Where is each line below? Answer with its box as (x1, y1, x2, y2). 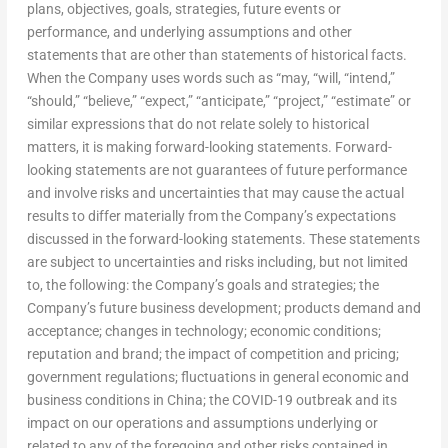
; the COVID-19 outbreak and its (202, 392, 397, 409)
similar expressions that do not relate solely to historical (26, 116, 369, 133)
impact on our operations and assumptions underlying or (26, 415, 378, 432)
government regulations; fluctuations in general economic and (26, 369, 409, 386)
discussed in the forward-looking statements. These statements (26, 231, 420, 248)
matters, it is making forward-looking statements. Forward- (26, 139, 392, 156)
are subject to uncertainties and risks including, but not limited (26, 254, 408, 271)
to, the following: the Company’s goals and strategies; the (26, 277, 379, 294)
